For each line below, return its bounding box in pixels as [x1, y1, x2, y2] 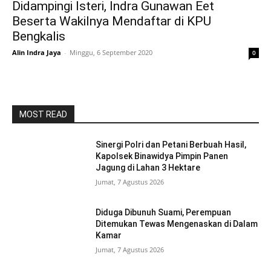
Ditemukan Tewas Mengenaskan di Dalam [96, 218, 258, 229]
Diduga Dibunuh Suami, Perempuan [96, 207, 232, 217]
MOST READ [19, 109, 67, 119]
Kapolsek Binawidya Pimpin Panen [96, 151, 229, 161]
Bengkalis [12, 29, 65, 44]
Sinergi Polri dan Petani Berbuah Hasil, [96, 140, 247, 149]
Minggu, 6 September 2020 [70, 48, 152, 57]
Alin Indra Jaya [12, 48, 61, 57]
